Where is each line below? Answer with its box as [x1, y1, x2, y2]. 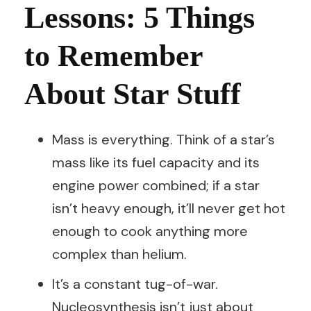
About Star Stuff [24, 77, 241, 111]
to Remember [24, 39, 203, 73]
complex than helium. [52, 245, 187, 263]
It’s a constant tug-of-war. [52, 275, 218, 293]
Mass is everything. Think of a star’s [52, 131, 275, 149]
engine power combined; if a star [52, 176, 260, 194]
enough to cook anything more [52, 222, 248, 240]
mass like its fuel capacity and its [52, 153, 260, 171]
